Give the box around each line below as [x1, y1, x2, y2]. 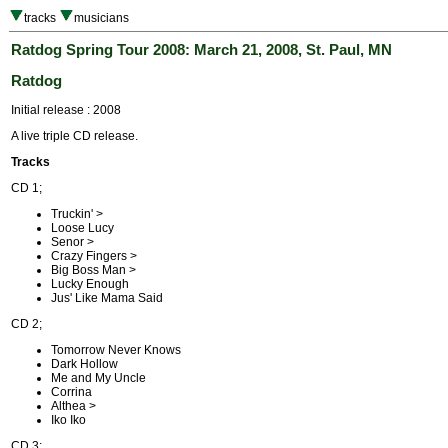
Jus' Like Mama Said [51, 291, 163, 306]
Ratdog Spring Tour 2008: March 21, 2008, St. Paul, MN [11, 42, 392, 58]
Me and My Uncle [51, 371, 146, 386]
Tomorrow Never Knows [51, 343, 181, 358]
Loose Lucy [51, 221, 114, 236]
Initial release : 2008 [11, 103, 121, 118]
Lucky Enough [51, 277, 129, 292]
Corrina [51, 385, 92, 400]
